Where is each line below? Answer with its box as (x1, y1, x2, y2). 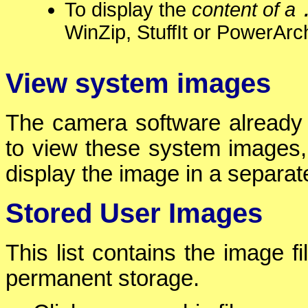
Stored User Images (5, 197, 263, 230)
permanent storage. (5, 265, 199, 291)
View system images (5, 67, 271, 100)
